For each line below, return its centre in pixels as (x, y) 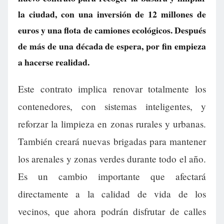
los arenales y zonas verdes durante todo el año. (112, 159)
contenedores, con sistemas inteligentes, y (112, 106)
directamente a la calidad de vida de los (112, 194)
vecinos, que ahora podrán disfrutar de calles (112, 211)
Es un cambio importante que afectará (112, 176)
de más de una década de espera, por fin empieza (112, 46)
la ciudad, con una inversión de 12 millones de (112, 14)
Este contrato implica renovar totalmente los (112, 89)
